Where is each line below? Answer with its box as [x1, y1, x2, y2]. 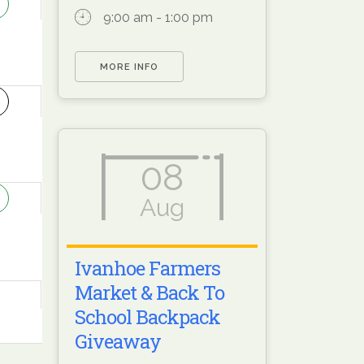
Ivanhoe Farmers [75, 255, 220, 282]
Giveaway [75, 328, 161, 355]
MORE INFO [100, 61, 158, 72]
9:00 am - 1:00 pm [103, 9, 213, 25]
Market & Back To [75, 279, 224, 306]
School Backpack [75, 304, 220, 331]
